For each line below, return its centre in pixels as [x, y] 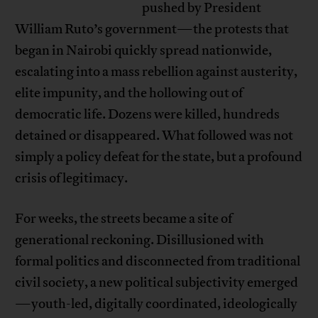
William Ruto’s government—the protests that [152, 29]
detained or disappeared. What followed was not [154, 135]
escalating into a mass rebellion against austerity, [157, 71]
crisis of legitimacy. [72, 178]
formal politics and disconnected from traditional [158, 261]
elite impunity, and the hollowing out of [129, 93]
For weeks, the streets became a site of [124, 218]
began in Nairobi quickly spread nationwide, [144, 50]
